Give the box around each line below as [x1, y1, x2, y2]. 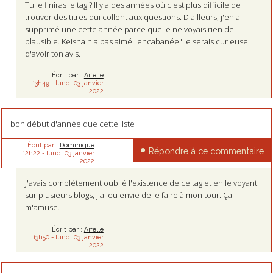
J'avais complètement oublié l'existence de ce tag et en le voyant [25, 177, 258, 189]
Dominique [59, 141, 94, 149]
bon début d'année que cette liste [10, 118, 135, 129]
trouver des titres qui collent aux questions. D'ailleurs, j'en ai [25, 11, 243, 23]
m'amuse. [25, 202, 60, 213]
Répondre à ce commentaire [148, 145, 264, 156]
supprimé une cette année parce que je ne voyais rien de [25, 23, 235, 35]
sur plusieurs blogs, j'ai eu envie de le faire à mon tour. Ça [25, 190, 233, 201]
